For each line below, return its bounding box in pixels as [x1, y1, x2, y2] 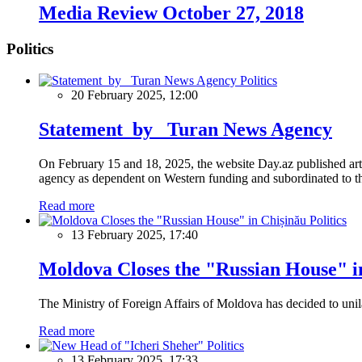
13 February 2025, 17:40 [71, 227, 198, 242]
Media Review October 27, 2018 [39, 2, 304, 24]
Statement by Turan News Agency [39, 118, 332, 140]
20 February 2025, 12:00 [71, 88, 198, 103]
